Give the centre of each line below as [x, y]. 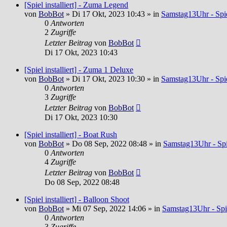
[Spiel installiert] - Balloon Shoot [77, 200]
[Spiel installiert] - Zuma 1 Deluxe [79, 70]
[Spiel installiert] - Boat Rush [71, 135]
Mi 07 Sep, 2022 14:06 [109, 209]
